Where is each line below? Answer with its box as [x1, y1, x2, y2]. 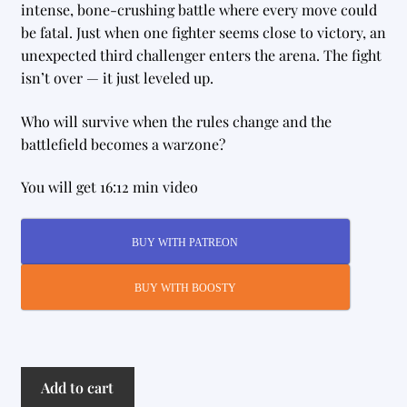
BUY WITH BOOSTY [134, 281, 236, 294]
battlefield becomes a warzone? [20, 134, 225, 154]
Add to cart [41, 378, 114, 398]
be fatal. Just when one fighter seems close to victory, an [20, 22, 386, 42]
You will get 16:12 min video [20, 177, 198, 197]
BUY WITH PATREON [132, 235, 239, 249]
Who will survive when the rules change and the [20, 111, 332, 131]
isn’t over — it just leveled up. [20, 67, 213, 87]
